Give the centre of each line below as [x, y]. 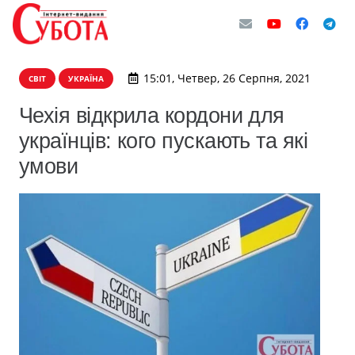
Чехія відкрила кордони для [152, 115]
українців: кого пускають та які [164, 141]
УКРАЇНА [86, 78]
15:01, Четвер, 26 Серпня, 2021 [227, 78]
